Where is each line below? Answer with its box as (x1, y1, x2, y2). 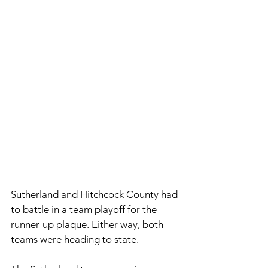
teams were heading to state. (11, 233, 141, 246)
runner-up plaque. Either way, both (11, 218, 166, 231)
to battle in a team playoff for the (11, 203, 159, 216)
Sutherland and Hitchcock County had (11, 188, 180, 201)
